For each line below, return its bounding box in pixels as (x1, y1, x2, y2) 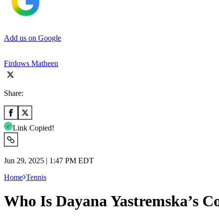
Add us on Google (4, 33, 61, 42)
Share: (4, 88, 23, 97)
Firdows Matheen (4, 59, 58, 67)
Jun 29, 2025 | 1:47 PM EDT (4, 156, 94, 165)
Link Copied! (13, 123, 54, 132)
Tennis (26, 173, 46, 181)
